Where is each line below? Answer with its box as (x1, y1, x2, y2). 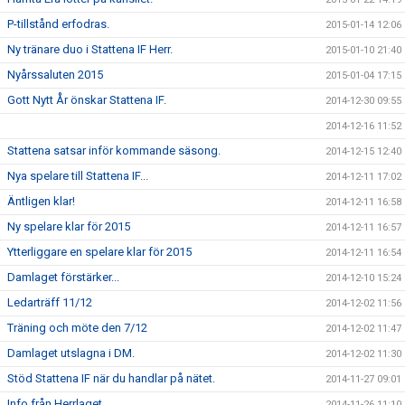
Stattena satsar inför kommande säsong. (7, 144, 221, 158)
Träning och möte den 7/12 (7, 321, 147, 335)
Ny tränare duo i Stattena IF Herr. (7, 42, 173, 57)
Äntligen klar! (7, 194, 75, 209)
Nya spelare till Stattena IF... (7, 169, 148, 184)
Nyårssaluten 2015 (7, 68, 103, 82)
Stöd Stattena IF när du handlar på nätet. (7, 372, 215, 386)
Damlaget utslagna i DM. (7, 346, 135, 361)
